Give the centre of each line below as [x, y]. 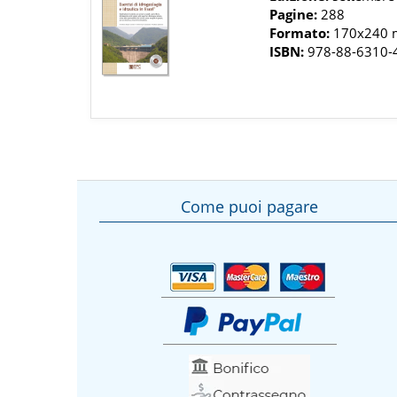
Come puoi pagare [250, 206]
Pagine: [294, 15]
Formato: [300, 33]
